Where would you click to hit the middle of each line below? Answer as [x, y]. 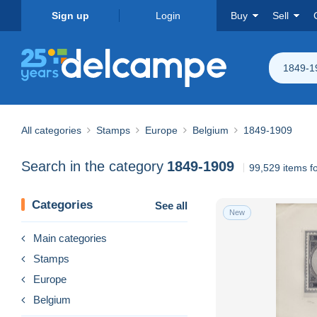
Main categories [70, 238]
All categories [51, 130]
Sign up [70, 16]
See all [171, 205]
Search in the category [92, 167]
